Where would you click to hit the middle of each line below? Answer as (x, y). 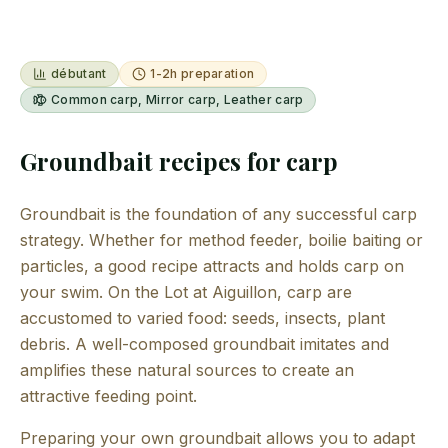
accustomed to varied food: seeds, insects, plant (202, 317)
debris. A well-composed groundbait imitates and (204, 343)
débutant (79, 73)
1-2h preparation (202, 73)
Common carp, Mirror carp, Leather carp (177, 99)
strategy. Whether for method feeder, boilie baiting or (221, 239)
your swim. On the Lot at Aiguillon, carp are (186, 291)
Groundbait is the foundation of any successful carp (218, 213)
